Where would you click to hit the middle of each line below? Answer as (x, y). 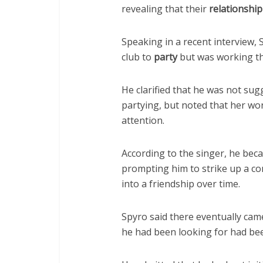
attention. (143, 120)
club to (138, 57)
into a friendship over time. (181, 184)
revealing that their (165, 9)
